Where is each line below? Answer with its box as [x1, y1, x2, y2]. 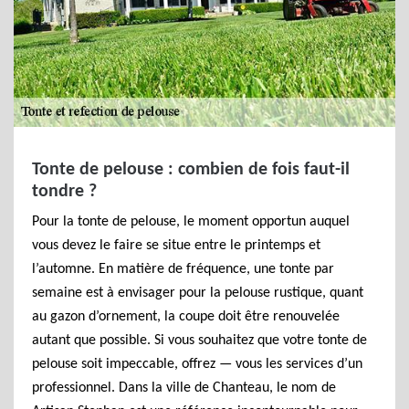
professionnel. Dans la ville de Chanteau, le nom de [32, 381, 336, 395]
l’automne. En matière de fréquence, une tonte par [32, 262, 334, 277]
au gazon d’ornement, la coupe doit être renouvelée [32, 309, 340, 324]
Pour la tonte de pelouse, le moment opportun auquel [32, 215, 350, 229]
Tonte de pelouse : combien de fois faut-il [32, 161, 350, 179]
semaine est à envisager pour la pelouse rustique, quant [32, 286, 363, 300]
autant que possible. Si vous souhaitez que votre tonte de [32, 333, 367, 348]
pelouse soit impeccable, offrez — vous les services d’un [32, 357, 362, 372]
